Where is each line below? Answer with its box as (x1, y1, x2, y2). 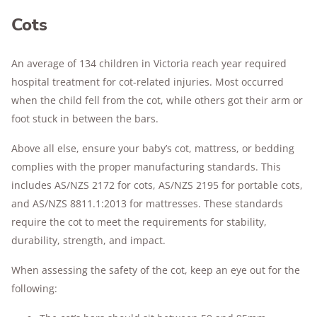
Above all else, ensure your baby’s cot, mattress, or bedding (11, 142, 294, 155)
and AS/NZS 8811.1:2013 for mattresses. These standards (11, 197, 283, 210)
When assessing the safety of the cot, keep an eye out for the (11, 263, 300, 277)
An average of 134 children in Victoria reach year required (11, 57, 287, 70)
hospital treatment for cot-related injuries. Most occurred (11, 75, 284, 88)
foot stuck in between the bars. (11, 112, 158, 125)
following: (11, 282, 57, 295)
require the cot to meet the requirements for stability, (11, 215, 267, 229)
